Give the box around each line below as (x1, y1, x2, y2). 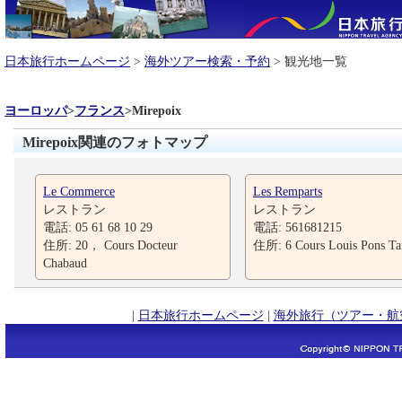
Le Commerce (43, 184, 115, 198)
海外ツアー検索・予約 (144, 54, 270, 68)
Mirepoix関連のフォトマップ (22, 135, 207, 150)
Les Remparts (253, 184, 322, 198)
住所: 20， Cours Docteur (43, 238, 178, 252)
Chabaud (43, 256, 87, 270)
